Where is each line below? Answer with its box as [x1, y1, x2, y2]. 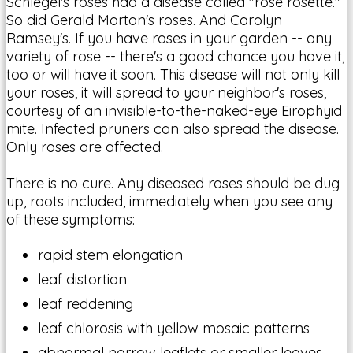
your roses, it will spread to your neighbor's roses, [6, 83, 326, 102]
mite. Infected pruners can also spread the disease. [6, 119, 339, 138]
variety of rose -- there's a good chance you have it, [6, 46, 344, 65]
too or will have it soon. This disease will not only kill [6, 65, 340, 84]
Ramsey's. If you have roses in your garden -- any [6, 28, 332, 47]
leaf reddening [38, 294, 133, 313]
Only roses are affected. [6, 137, 163, 156]
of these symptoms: [6, 210, 135, 229]
